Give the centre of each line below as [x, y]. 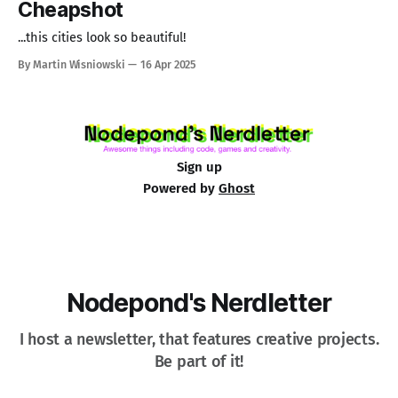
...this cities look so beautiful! [102, 38]
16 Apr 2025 [168, 65]
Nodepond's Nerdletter [199, 303]
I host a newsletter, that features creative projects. [199, 340]
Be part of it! [199, 362]
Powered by [181, 189]
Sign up [199, 167]
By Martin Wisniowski [72, 65]
